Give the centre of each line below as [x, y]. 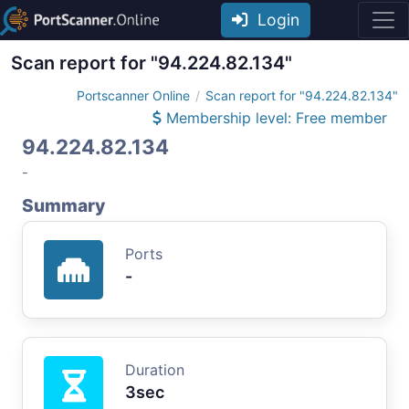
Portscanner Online [133, 95]
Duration [155, 369]
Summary [63, 205]
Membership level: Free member [274, 117]
